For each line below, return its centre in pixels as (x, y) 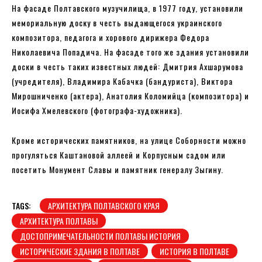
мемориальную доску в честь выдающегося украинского (117, 22)
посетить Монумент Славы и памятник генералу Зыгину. (118, 169)
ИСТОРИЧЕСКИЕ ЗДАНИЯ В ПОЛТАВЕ (80, 251)
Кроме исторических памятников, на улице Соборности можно (129, 140)
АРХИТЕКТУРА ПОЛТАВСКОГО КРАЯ (104, 205)
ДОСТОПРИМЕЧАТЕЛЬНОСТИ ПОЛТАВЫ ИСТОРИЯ (100, 236)
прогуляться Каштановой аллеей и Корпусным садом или (119, 154)
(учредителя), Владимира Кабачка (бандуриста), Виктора (122, 81)
